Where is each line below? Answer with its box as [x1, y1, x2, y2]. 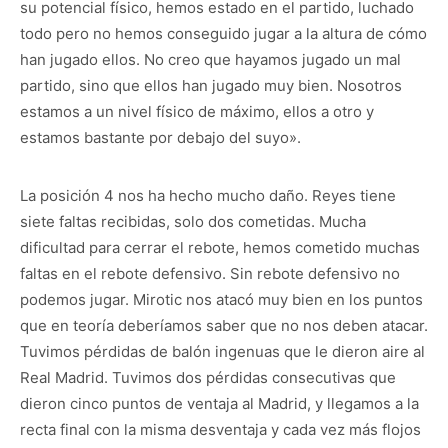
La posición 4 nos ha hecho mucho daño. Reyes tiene [20, 186, 396, 205]
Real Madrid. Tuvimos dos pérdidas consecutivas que [20, 368, 396, 387]
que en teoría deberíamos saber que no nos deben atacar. [20, 316, 428, 335]
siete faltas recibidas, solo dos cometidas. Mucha [20, 212, 366, 231]
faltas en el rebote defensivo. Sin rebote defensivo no [20, 264, 400, 283]
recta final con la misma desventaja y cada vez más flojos [20, 420, 421, 439]
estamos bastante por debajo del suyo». [20, 128, 301, 147]
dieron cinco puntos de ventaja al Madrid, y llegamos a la [20, 394, 419, 413]
